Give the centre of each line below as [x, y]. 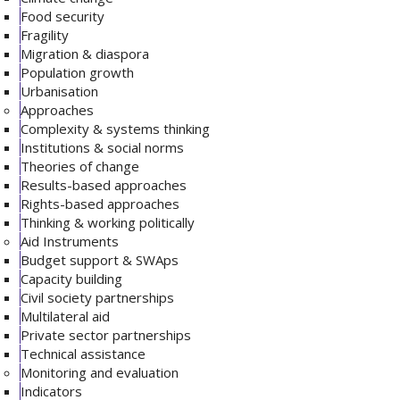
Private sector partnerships [106, 335]
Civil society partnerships [98, 297]
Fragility [45, 35]
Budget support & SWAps [100, 260]
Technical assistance [83, 354]
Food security [63, 16]
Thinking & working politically [108, 222]
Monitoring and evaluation [100, 372]
